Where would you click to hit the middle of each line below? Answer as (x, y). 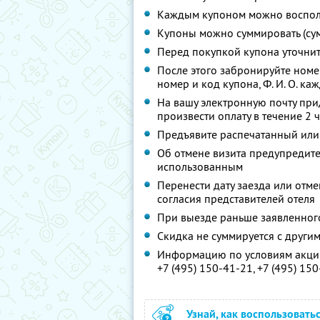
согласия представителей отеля (236, 199)
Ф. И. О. (280, 84)
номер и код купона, (210, 84)
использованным (200, 166)
